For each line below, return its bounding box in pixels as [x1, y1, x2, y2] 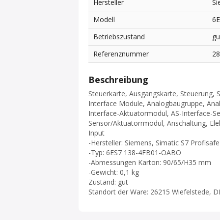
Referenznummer [93, 49, 149, 59]
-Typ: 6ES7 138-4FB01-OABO [88, 148, 181, 158]
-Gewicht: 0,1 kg [88, 167, 139, 177]
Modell [93, 15, 115, 25]
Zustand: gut [88, 177, 128, 187]
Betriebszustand [93, 32, 145, 42]
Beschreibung [88, 74, 148, 86]
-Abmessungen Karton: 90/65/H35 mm [88, 158, 211, 167]
